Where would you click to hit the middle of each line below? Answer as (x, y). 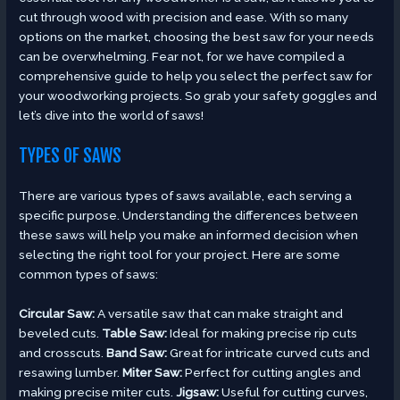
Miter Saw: (153, 373)
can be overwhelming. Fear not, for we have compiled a (182, 57)
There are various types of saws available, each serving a (186, 196)
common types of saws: (89, 275)
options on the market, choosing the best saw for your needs (197, 37)
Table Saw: (135, 333)
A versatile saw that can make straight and (219, 314)
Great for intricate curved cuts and (269, 353)
